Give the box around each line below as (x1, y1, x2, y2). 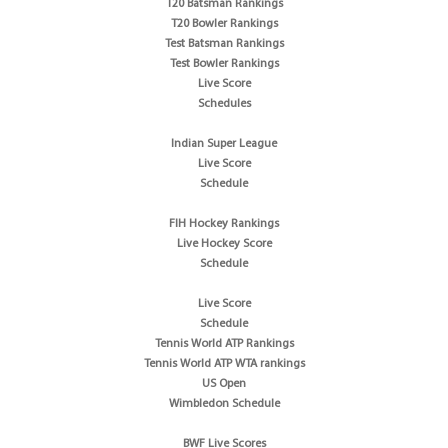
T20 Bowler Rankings (170, 17, 278, 30)
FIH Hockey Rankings (169, 217, 279, 230)
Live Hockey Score (176, 237, 272, 250)
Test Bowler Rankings (169, 57, 279, 70)
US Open (202, 377, 246, 390)
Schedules (197, 97, 251, 110)
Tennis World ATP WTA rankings (143, 357, 305, 370)
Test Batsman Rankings (164, 37, 284, 50)
